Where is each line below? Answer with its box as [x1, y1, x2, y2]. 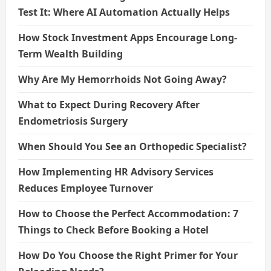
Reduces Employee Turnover [18, 181, 153, 195]
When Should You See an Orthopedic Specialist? [18, 140, 247, 154]
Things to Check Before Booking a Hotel [18, 223, 209, 237]
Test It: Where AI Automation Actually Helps [18, 5, 230, 19]
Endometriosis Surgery [18, 114, 128, 128]
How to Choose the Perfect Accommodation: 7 [18, 207, 238, 221]
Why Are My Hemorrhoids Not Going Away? [18, 73, 227, 87]
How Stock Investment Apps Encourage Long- [18, 31, 237, 45]
